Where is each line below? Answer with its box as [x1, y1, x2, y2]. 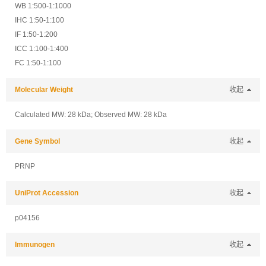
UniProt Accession [15, 189, 78, 197]
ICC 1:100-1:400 [15, 45, 68, 53]
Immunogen [15, 240, 55, 249]
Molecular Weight [15, 85, 73, 94]
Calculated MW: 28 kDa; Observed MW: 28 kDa [15, 110, 167, 119]
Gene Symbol [15, 137, 60, 145]
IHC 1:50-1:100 [15, 16, 64, 24]
